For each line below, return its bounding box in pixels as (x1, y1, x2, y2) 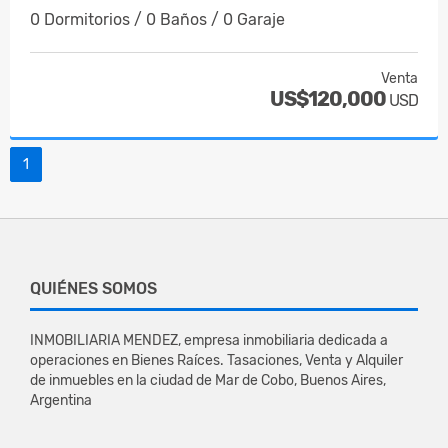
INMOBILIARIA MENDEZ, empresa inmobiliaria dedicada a (30, 331, 388, 349)
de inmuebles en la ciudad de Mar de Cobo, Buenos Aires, (30, 371, 386, 389)
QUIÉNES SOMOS (30, 278, 157, 298)
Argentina (30, 391, 92, 409)
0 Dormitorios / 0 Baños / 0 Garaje (30, 9, 285, 29)
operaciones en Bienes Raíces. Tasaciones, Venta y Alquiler (30, 351, 403, 369)
